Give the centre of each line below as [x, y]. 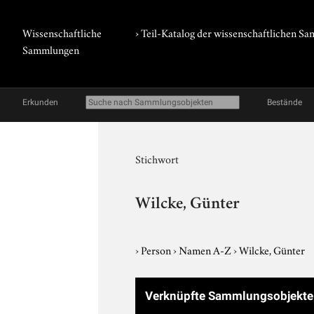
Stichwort [157, 158]
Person [157, 249]
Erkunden [40, 102]
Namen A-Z [206, 249]
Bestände [285, 102]
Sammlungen [51, 49]
